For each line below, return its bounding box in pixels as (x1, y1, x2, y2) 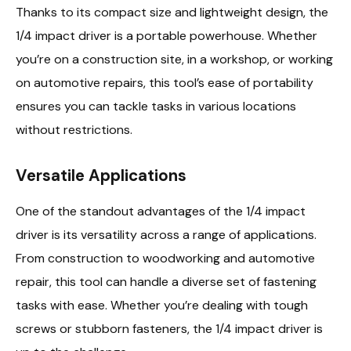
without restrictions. (16, 121, 132, 139)
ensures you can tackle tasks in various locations (16, 98, 296, 115)
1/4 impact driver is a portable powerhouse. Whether (16, 27, 317, 45)
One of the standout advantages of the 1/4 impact (16, 202, 306, 219)
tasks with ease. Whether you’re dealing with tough (16, 296, 308, 313)
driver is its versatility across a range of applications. (16, 226, 317, 243)
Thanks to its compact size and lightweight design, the (16, 4, 328, 21)
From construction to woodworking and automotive (16, 249, 315, 266)
